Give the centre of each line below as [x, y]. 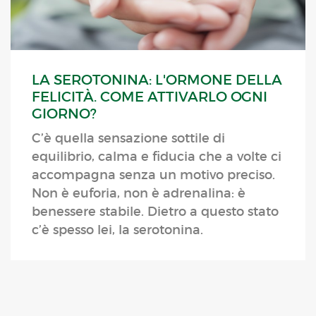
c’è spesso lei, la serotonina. [117, 230]
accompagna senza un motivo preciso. [153, 175]
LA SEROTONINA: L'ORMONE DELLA [157, 80]
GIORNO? [64, 114]
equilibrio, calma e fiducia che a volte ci [157, 157]
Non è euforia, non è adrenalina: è [139, 194]
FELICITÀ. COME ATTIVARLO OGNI [150, 97]
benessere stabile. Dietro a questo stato [155, 212]
